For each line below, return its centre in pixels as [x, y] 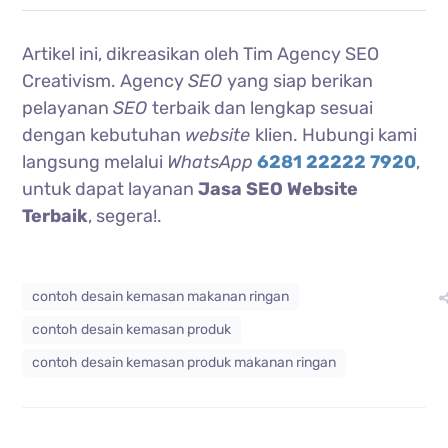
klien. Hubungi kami [336, 134]
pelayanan [68, 107]
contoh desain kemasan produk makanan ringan [184, 362]
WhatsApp [210, 161]
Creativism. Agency [105, 80]
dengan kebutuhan [104, 134]
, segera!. [125, 215]
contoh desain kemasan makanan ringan [161, 296]
